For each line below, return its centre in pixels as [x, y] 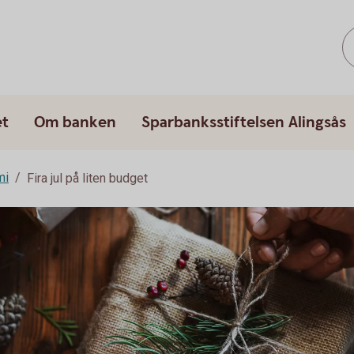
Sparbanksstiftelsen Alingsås [244, 122]
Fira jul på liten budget [87, 178]
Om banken [75, 122]
